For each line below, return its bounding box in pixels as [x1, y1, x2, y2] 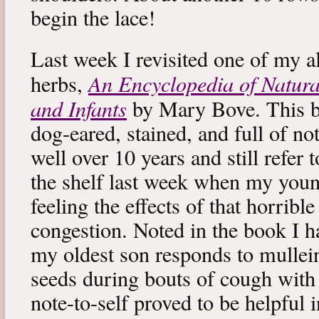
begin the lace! [31, 3, 155, 33]
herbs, [31, 69, 88, 99]
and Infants [31, 93, 127, 123]
